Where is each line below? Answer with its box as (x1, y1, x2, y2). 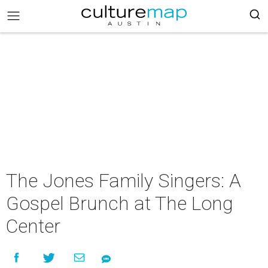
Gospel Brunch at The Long (6, 192, 233, 215)
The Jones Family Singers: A (6, 169, 241, 192)
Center (6, 215, 60, 237)
